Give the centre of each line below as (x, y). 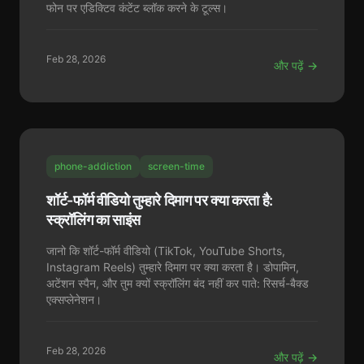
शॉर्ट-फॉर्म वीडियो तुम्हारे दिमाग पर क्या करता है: (160, 200)
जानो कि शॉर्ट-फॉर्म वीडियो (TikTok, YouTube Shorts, (166, 251)
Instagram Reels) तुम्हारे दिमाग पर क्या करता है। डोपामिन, (173, 267)
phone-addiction (93, 166)
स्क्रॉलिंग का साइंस (94, 220)
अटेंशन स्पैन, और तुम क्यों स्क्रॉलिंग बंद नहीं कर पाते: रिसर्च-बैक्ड (178, 283)
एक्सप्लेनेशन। (74, 299)
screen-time (176, 166)
